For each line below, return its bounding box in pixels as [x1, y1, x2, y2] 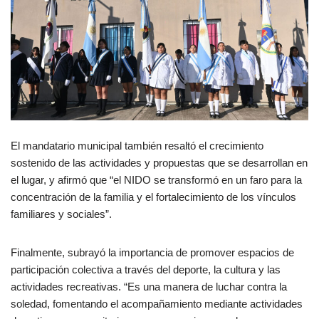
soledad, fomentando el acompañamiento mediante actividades [11, 297, 303, 310]
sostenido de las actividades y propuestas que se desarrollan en [11, 156, 308, 169]
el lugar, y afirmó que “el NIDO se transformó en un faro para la [11, 173, 302, 186]
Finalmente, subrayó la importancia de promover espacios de [11, 246, 294, 258]
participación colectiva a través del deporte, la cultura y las [11, 263, 281, 276]
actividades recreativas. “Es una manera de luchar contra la [11, 280, 287, 293]
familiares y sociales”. [11, 207, 112, 220]
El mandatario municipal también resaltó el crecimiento [11, 139, 263, 152]
